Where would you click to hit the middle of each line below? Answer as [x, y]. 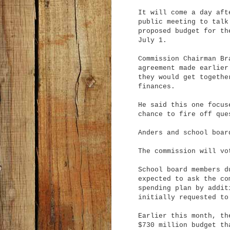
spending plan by [171, 188]
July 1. [152, 40]
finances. [157, 86]
